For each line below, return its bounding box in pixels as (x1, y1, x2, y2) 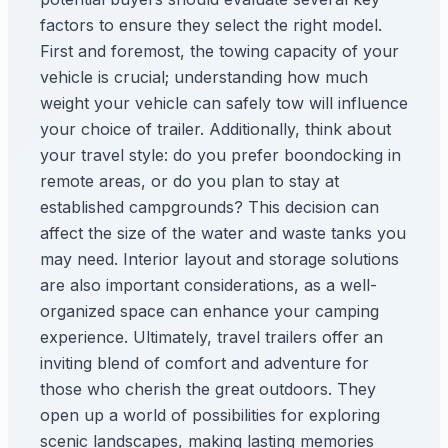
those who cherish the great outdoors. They (40, 379, 376, 399)
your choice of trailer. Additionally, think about (40, 119, 391, 139)
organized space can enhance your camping (40, 301, 379, 321)
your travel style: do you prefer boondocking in (40, 145, 401, 165)
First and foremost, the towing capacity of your (40, 41, 399, 61)
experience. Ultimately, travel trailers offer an (40, 327, 383, 347)
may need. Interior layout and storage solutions (40, 249, 399, 269)
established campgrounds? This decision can (40, 197, 379, 217)
